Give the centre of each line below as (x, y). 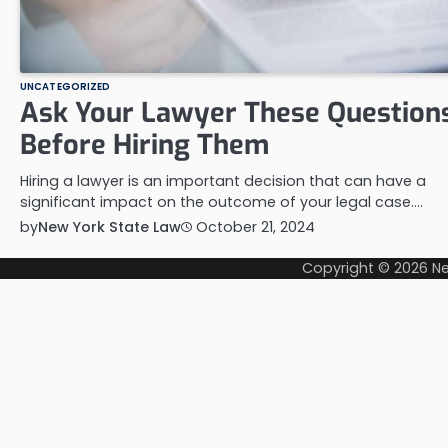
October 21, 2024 (255, 227)
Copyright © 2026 (366, 267)
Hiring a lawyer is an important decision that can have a (223, 180)
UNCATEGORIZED (65, 86)
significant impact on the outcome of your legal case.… (221, 201)
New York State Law (109, 226)
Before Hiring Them (144, 144)
